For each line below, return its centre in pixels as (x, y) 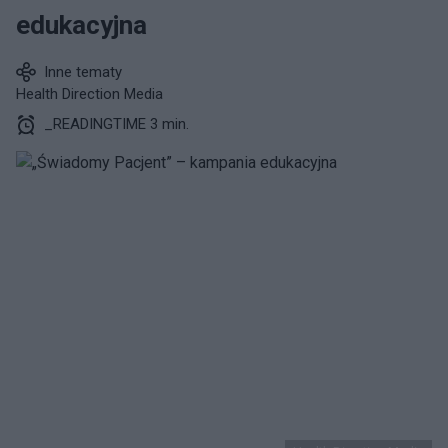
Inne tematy (83, 72)
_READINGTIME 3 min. (116, 124)
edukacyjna (81, 25)
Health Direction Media (89, 94)
